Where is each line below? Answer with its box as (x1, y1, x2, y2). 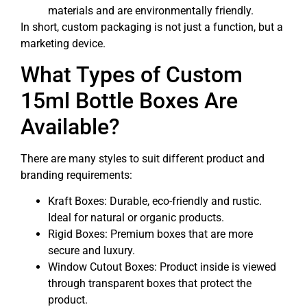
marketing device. (21, 36, 106, 50)
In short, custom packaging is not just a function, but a (21, 20, 283, 34)
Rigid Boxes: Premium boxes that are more (48, 228, 253, 241)
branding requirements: (21, 169, 132, 182)
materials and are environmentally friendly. (48, 3, 254, 17)
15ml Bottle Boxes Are (21, 88, 238, 114)
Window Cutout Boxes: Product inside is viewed (48, 260, 276, 274)
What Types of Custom (21, 62, 243, 88)
